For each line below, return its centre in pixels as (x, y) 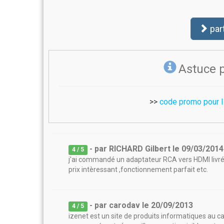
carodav (125, 205)
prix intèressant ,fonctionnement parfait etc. (138, 169)
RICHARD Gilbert (140, 149)
